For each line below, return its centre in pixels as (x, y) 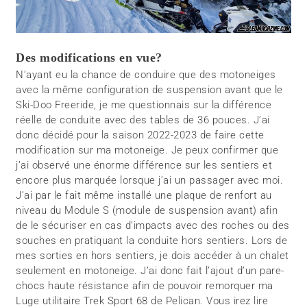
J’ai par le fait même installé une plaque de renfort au (144, 195)
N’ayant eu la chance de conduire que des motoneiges (146, 74)
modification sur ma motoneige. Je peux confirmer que (147, 150)
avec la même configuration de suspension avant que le (149, 89)
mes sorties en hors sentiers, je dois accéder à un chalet (152, 255)
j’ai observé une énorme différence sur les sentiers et (144, 165)
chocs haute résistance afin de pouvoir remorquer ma (145, 285)
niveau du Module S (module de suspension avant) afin (147, 210)
